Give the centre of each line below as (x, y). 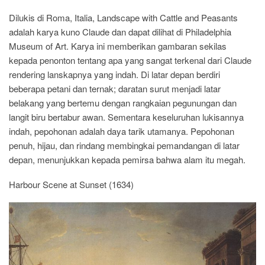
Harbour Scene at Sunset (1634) (71, 184)
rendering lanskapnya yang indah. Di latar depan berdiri (114, 74)
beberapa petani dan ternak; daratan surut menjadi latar (115, 88)
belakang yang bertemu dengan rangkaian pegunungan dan (123, 102)
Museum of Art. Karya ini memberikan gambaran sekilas (118, 46)
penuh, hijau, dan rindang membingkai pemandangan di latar (124, 145)
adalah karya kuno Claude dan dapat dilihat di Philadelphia (120, 31)
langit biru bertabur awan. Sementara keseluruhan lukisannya (126, 117)
